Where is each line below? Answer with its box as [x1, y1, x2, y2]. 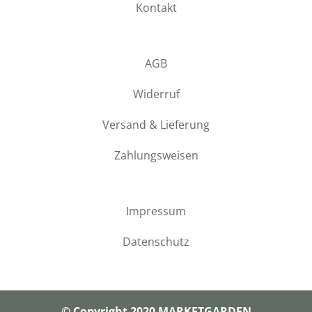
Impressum [126, 203, 186, 219]
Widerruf [132, 86, 180, 102]
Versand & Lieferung [102, 117, 210, 133]
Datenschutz [123, 234, 189, 250]
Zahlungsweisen [114, 148, 198, 164]
